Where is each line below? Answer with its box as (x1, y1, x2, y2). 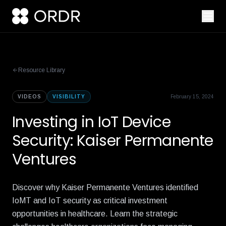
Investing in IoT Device (12, 111, 171, 133)
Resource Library (18, 67, 65, 74)
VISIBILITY (52, 94, 85, 99)
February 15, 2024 (171, 94, 214, 99)
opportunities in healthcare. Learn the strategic (12, 209, 178, 218)
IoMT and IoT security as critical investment (12, 196, 167, 205)
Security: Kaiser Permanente (12, 130, 213, 151)
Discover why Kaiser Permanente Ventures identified (12, 183, 198, 192)
